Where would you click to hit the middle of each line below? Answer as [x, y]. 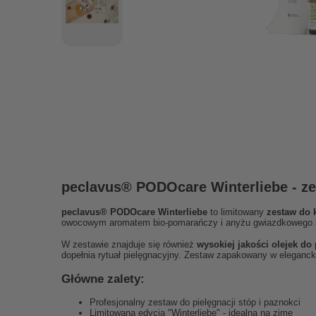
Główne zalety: [103, 279]
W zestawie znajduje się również [129, 244]
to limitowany [237, 212]
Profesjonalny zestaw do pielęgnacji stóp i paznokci [195, 302]
